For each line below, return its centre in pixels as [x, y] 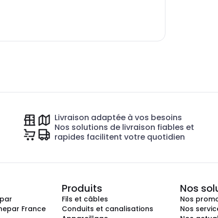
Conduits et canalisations [108, 209]
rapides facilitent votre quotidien [120, 137]
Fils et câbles [85, 199]
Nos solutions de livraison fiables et [125, 127]
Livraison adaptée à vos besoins [118, 118]
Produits [82, 188]
